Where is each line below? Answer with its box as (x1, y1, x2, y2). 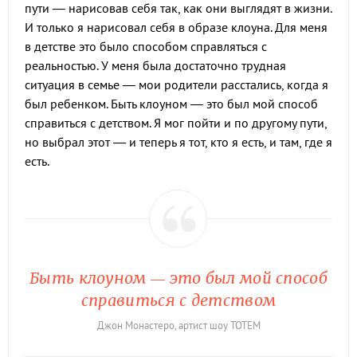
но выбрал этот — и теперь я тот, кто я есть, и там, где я (25, 134, 332, 151)
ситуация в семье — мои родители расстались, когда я (25, 76, 328, 93)
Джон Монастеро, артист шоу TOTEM (96, 319, 261, 333)
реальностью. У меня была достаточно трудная (25, 57, 286, 74)
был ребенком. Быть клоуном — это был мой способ (25, 96, 318, 112)
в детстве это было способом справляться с (25, 38, 267, 55)
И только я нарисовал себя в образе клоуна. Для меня (25, 19, 328, 36)
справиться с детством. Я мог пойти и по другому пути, (25, 115, 327, 131)
